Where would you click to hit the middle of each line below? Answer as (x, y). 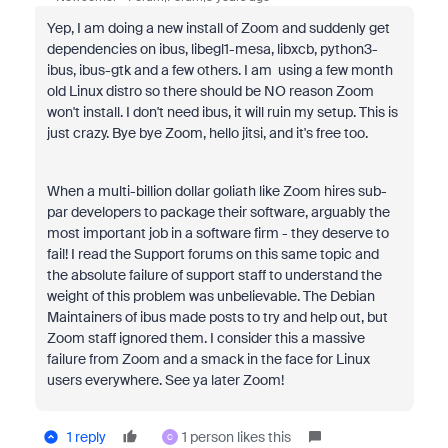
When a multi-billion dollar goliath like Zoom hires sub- (216, 191)
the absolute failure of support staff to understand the (214, 275)
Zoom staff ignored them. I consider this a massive (205, 338)
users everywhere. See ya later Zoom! (165, 380)
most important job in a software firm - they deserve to (217, 233)
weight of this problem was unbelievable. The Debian (210, 296)
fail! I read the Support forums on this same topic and (212, 254)
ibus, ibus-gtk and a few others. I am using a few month (219, 70)
